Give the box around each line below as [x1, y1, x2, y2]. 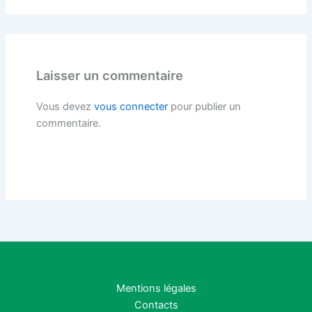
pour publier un [167, 100, 241, 113]
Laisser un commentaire [36, 67, 183, 83]
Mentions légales [116, 282, 196, 295]
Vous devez [36, 100, 94, 113]
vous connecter [93, 100, 168, 113]
